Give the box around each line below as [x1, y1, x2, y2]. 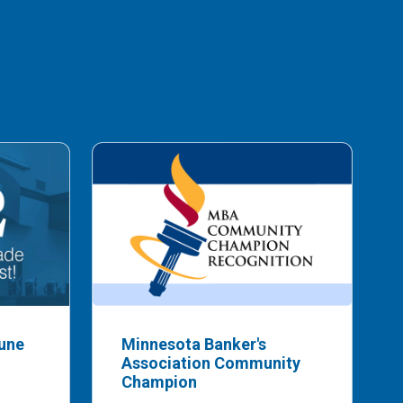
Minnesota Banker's [121, 335, 266, 354]
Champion [121, 372, 197, 392]
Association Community [121, 354, 300, 373]
